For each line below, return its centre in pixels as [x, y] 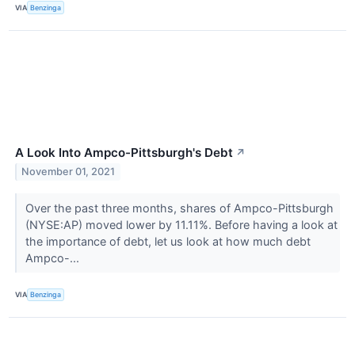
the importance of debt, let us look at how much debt [168, 241]
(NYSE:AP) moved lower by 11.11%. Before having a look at [181, 224]
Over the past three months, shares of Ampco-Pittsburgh [179, 208]
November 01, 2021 [69, 172]
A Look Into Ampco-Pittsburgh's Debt [124, 152]
